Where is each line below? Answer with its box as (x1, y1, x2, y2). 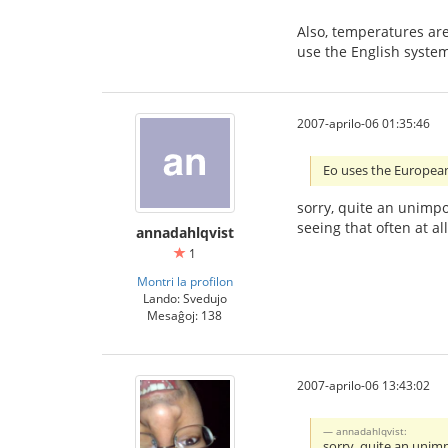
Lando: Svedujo (142, 290, 227, 307)
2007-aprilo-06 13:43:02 (297, 377, 430, 394)
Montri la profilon (136, 273, 233, 290)
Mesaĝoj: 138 (147, 307, 222, 324)
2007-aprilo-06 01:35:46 (297, 115, 430, 132)
